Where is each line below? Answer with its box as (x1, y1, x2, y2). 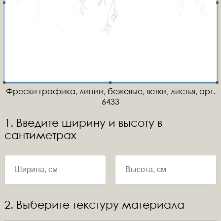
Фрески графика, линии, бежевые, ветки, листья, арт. (5, 86, 215, 96)
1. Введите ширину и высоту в (4, 116, 162, 129)
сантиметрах (4, 129, 76, 141)
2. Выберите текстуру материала (4, 198, 184, 211)
